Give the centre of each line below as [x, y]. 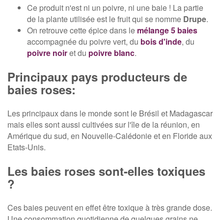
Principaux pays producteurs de [97, 77]
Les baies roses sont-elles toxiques [106, 171]
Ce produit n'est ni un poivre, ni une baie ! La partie [115, 8]
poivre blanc [111, 53]
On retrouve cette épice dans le [82, 30]
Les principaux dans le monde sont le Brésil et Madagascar [110, 113]
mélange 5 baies [167, 30]
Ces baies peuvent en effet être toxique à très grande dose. [110, 208]
